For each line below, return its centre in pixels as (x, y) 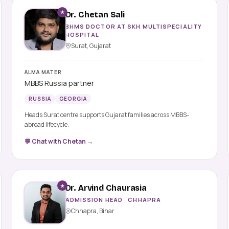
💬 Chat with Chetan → (59, 142)
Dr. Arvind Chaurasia (106, 188)
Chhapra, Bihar (93, 211)
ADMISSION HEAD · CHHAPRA (113, 200)
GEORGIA (73, 99)
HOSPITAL (82, 34)
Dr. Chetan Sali (95, 14)
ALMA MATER (43, 72)
